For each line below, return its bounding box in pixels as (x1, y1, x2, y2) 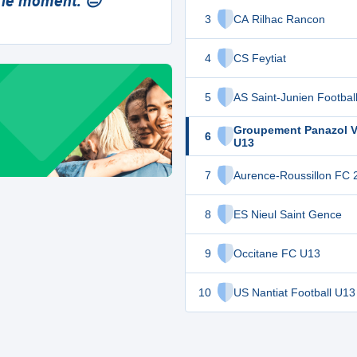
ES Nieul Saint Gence (233, 208, 342, 221)
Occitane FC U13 (233, 247, 320, 260)
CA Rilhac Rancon (233, 13, 325, 25)
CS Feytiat (233, 52, 286, 65)
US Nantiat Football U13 (233, 286, 355, 299)
